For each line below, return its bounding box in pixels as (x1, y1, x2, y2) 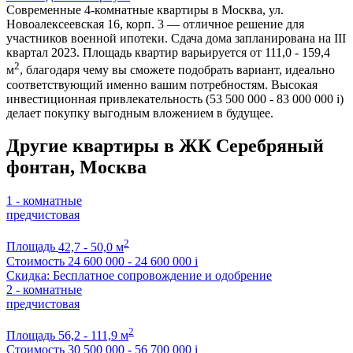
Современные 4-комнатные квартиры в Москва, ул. (6, 3, 284, 17)
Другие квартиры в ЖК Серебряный (6, 136, 324, 157)
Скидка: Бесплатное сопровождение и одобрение (6, 268, 272, 282)
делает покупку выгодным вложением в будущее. (6, 106, 273, 120)
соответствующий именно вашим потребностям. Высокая (6, 77, 318, 91)
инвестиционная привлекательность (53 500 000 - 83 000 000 (6, 91, 336, 106)
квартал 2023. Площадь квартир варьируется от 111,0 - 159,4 (6, 46, 330, 60)
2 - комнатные (6, 282, 82, 296)
